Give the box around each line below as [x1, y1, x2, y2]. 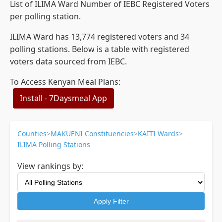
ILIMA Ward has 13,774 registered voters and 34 [10, 31, 189, 42]
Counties [17, 129, 47, 138]
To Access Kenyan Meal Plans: [10, 76, 120, 87]
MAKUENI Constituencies [51, 129, 134, 138]
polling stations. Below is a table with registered [10, 44, 189, 55]
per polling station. [10, 11, 81, 22]
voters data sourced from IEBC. [10, 56, 127, 67]
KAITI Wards [138, 129, 179, 138]
